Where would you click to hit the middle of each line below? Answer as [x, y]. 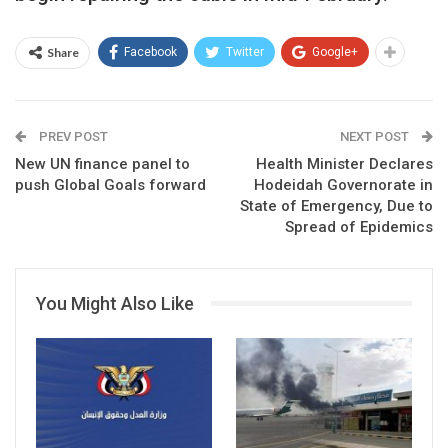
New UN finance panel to [102, 163]
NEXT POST [376, 136]
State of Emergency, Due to [336, 205]
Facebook [150, 51]
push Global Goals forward [110, 184]
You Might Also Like [115, 303]
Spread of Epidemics [359, 226]
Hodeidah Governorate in [343, 184]
